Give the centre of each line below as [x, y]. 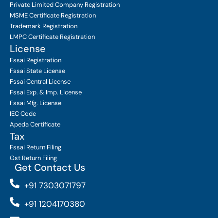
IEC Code [23, 113]
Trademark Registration [44, 26]
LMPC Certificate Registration [52, 36]
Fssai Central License [40, 81]
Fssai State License [37, 71]
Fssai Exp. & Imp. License [46, 92]
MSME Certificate [35, 15]
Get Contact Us [50, 167]
